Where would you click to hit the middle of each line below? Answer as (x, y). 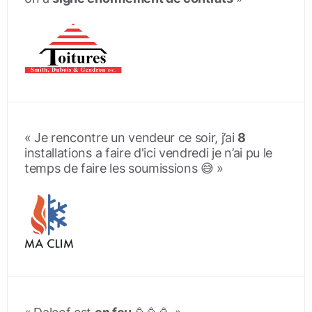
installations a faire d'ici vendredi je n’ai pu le (148, 153)
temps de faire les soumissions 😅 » (124, 169)
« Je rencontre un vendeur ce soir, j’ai (131, 138)
